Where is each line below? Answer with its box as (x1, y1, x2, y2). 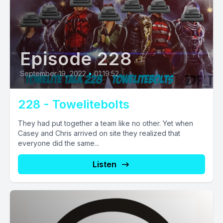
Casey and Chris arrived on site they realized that (18, 129, 180, 137)
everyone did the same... (18, 139, 99, 147)
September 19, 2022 (20, 69, 86, 78)
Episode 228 (20, 48, 132, 70)
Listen (93, 159, 116, 169)
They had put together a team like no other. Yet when (18, 119, 193, 127)
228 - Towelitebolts (18, 97, 129, 111)
